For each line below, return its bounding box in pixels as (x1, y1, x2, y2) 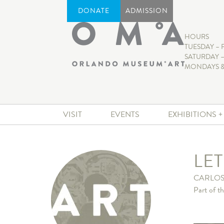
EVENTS (110, 108, 139, 121)
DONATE (78, 5, 110, 16)
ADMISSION (125, 5, 168, 16)
